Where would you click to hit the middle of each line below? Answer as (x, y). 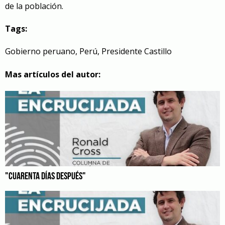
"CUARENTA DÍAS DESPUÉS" (45, 177)
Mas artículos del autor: (53, 74)
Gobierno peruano (40, 51)
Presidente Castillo (137, 51)
